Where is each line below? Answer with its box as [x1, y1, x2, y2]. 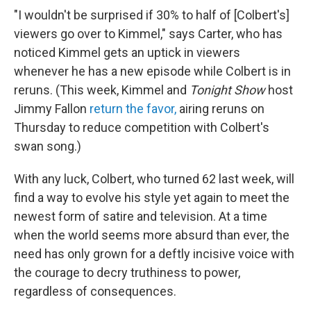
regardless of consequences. [14, 284, 176, 299]
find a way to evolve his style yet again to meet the [14, 190, 289, 205]
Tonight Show [190, 83, 265, 98]
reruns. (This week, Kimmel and [14, 83, 190, 98]
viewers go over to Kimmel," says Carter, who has [14, 26, 283, 42]
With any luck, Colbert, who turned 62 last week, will [14, 171, 294, 187]
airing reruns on [176, 101, 264, 117]
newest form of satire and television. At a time [14, 209, 267, 224]
